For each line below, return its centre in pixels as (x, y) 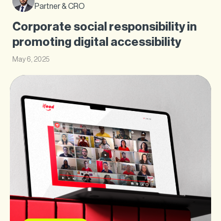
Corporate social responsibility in (105, 27)
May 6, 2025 (31, 60)
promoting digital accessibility (97, 42)
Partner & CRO (60, 6)
